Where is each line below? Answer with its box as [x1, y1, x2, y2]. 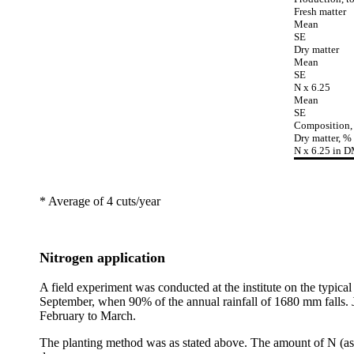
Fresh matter [294, 6, 346, 17]
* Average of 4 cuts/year [40, 194, 160, 208]
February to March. [40, 309, 136, 322]
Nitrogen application [40, 250, 165, 265]
